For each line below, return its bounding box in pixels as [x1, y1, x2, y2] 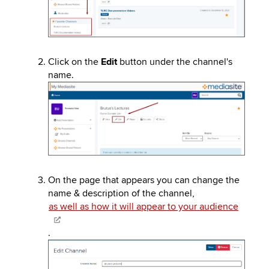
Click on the [48, 56, 101, 68]
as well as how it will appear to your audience [49, 201, 238, 213]
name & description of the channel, [48, 187, 195, 200]
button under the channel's [117, 56, 232, 68]
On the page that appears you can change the [48, 174, 240, 187]
